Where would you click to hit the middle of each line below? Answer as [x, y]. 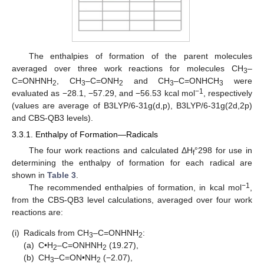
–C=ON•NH [75, 258]
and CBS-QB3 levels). [52, 118]
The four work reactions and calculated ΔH [111, 151]
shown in [29, 175]
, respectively [227, 93]
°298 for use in [224, 151]
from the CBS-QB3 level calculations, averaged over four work [132, 200]
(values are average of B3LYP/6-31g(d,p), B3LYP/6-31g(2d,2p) [132, 105]
